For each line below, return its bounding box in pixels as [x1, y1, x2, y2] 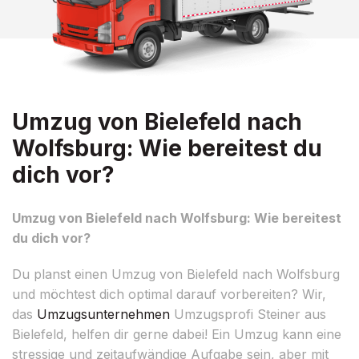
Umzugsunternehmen [37, 305, 170, 322]
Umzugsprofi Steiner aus [170, 305, 326, 322]
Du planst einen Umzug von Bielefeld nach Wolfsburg [12, 265, 340, 282]
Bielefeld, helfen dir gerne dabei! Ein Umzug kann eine [12, 325, 341, 342]
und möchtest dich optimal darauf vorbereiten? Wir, [12, 285, 326, 302]
